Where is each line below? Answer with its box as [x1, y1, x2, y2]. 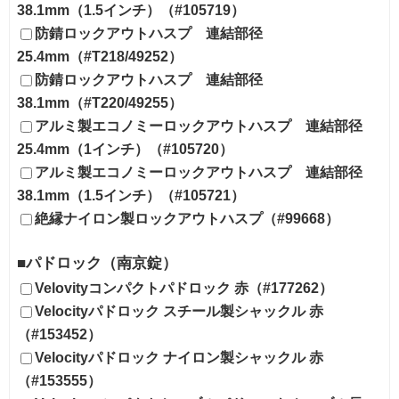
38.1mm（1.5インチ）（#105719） [17, 2, 245, 18]
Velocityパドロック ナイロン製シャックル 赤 [35, 349, 323, 365]
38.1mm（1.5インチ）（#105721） [17, 187, 245, 203]
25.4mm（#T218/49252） [17, 48, 183, 64]
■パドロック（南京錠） [17, 253, 177, 272]
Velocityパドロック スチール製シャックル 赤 [35, 303, 323, 319]
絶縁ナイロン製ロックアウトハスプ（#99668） [35, 210, 339, 226]
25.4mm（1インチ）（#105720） [17, 141, 233, 157]
